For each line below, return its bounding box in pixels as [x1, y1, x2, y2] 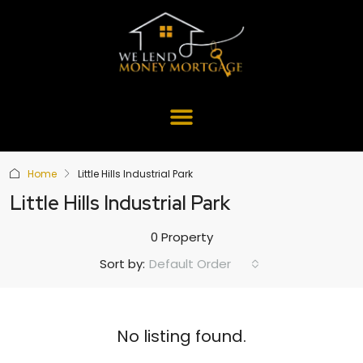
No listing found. [117, 324, 246, 348]
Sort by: [100, 255, 145, 273]
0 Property [150, 228, 213, 246]
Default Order [149, 254, 231, 272]
